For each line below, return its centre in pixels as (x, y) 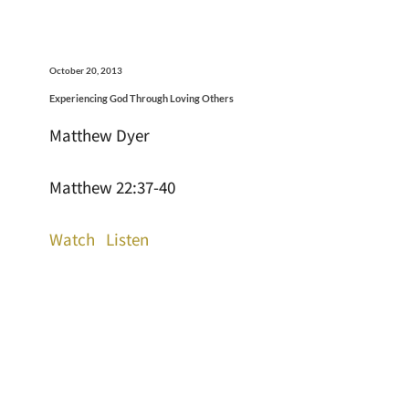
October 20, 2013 (85, 70)
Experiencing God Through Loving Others (141, 98)
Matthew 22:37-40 (112, 187)
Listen (127, 239)
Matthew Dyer (99, 135)
